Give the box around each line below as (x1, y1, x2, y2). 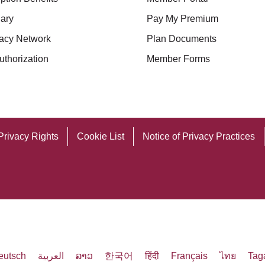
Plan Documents (147, 34, 216, 44)
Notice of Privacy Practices (143, 131, 255, 141)
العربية (38, 251, 64, 261)
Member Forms (147, 54, 210, 64)
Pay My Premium (147, 14, 218, 24)
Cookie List (77, 131, 124, 141)
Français (171, 251, 208, 261)
